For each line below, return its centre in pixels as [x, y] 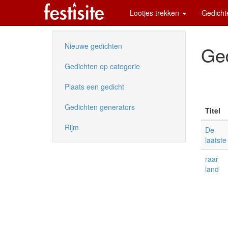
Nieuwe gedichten [93, 46]
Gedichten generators [100, 107]
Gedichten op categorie [102, 66]
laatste [216, 140]
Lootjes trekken [155, 13]
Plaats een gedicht [94, 87]
